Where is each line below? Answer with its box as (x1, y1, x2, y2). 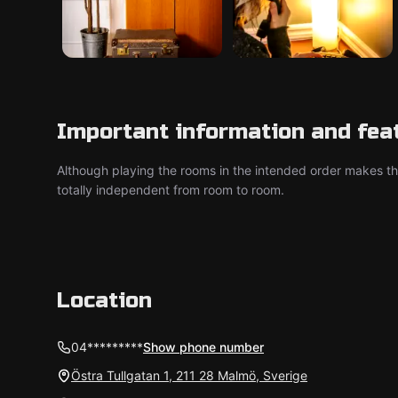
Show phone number (143, 339, 264, 354)
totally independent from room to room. (57, 182, 284, 197)
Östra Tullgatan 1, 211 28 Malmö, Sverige (71, 368, 307, 383)
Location (57, 288, 152, 314)
